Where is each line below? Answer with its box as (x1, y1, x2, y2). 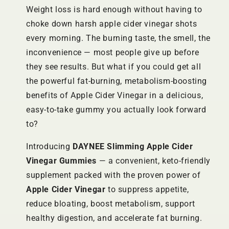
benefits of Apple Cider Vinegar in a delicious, (26, 90, 203, 101)
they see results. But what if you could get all (26, 62, 201, 72)
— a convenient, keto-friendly (97, 156, 211, 166)
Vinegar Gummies (26, 156, 97, 166)
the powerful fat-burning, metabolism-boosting (26, 76, 208, 86)
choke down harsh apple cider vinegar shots (26, 19, 197, 29)
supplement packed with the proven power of (26, 170, 201, 180)
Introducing (26, 142, 73, 152)
